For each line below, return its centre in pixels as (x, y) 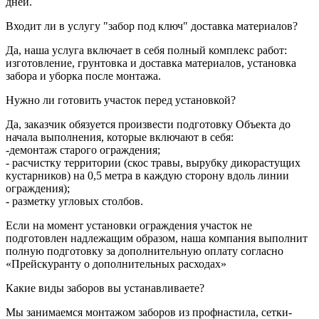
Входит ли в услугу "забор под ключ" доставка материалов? (152, 26)
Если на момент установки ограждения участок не (129, 226)
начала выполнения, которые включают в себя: (120, 137)
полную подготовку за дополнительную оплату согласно (145, 251)
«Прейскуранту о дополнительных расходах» (116, 264)
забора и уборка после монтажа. (83, 76)
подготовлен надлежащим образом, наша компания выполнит (157, 239)
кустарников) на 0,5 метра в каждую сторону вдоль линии (147, 176)
